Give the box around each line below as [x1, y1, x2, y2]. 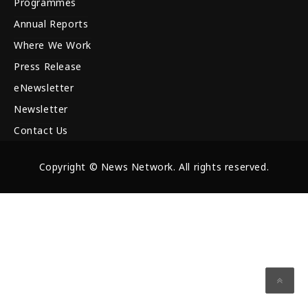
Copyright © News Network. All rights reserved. [38, 160, 269, 174]
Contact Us [14, 124, 68, 137]
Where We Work [14, 38, 91, 52]
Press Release [14, 60, 82, 74]
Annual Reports [14, 17, 89, 31]
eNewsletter [14, 81, 74, 95]
